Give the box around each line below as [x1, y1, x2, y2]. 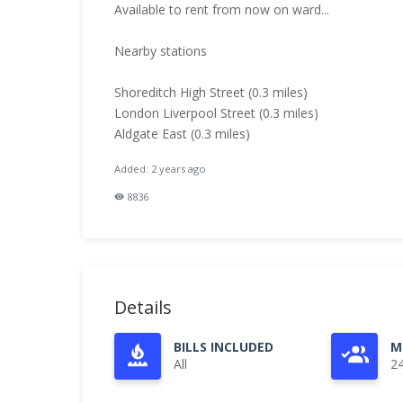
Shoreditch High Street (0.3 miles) [114, 84, 308, 101]
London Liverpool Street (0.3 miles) [114, 104, 318, 121]
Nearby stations [114, 42, 207, 59]
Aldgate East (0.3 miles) [114, 125, 250, 142]
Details [114, 295, 172, 319]
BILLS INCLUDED [174, 338, 273, 355]
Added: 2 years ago [114, 162, 206, 175]
